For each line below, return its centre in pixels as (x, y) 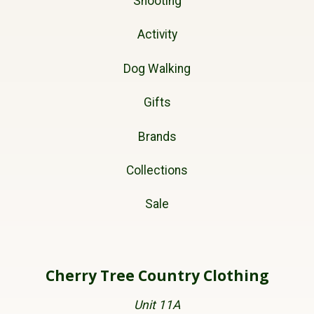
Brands (157, 136)
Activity (157, 35)
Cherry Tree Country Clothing (157, 276)
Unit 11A (157, 305)
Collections (157, 170)
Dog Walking (157, 68)
